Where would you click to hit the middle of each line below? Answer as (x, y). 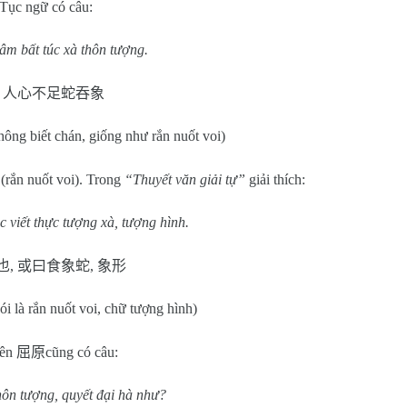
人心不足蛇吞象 (54, 93)
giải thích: (277, 179)
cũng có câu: (82, 352)
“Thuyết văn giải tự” (187, 179)
